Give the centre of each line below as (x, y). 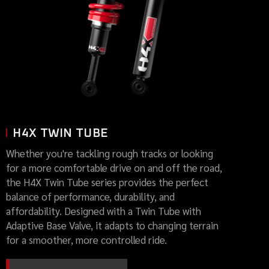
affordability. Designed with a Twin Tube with (104, 210)
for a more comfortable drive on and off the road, (114, 167)
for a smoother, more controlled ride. (86, 239)
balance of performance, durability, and (90, 196)
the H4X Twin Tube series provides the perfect (107, 182)
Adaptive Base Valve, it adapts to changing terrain (112, 225)
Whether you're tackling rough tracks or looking (110, 153)
